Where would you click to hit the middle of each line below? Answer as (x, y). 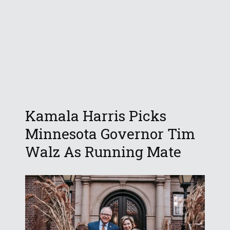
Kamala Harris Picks (96, 116)
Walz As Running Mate (103, 152)
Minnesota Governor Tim (110, 134)
